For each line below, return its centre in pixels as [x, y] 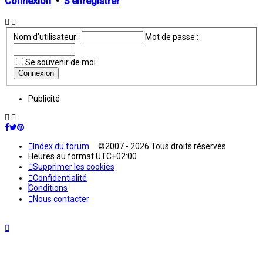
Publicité [44, 98]
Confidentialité [60, 178]
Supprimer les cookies [74, 166]
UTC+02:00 [116, 156]
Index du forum [61, 146]
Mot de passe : [171, 37]
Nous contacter [61, 199]
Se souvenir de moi [60, 62]
